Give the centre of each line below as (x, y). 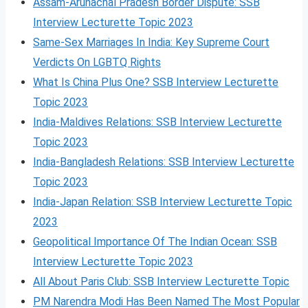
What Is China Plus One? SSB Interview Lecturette (156, 82)
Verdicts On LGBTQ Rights (97, 62)
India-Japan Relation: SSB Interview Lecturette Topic (163, 201)
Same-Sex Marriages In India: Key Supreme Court (151, 42)
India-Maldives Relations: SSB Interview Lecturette (157, 122)
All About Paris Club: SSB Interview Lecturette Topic (161, 281)
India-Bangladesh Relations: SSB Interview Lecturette (164, 162)
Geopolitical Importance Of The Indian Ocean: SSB (155, 241)
